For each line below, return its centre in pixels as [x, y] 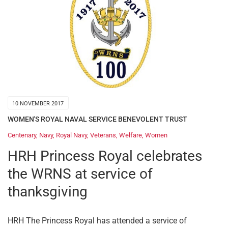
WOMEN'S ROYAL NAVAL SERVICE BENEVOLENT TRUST [97, 119]
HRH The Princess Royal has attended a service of [97, 220]
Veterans [103, 135]
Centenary [22, 135]
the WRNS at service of [80, 174]
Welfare [131, 135]
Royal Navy [72, 135]
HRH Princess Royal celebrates [105, 156]
